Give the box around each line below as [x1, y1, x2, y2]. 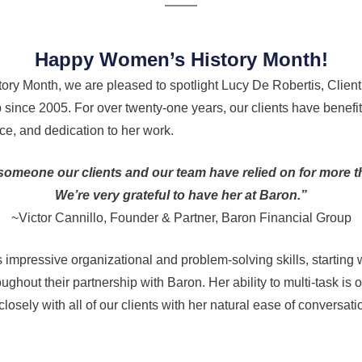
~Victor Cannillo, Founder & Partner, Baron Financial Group [11, 211, 351, 225]
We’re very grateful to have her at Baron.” [55, 188, 307, 202]
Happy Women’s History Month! [34, 48, 328, 70]
